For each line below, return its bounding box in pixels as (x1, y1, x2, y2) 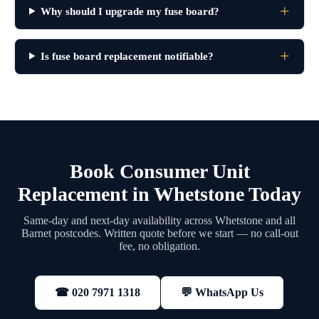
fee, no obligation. (119, 239, 200, 252)
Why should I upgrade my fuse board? (40, 5, 219, 17)
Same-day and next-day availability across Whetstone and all (23, 214, 296, 226)
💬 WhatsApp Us (181, 286, 263, 298)
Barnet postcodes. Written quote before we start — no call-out (21, 226, 298, 239)
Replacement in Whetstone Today (18, 182, 301, 205)
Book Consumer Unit (69, 159, 250, 182)
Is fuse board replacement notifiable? (40, 50, 214, 62)
